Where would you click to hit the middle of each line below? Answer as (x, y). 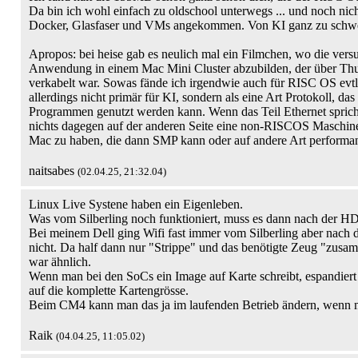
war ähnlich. (60, 262)
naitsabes (53, 171)
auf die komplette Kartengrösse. (109, 290)
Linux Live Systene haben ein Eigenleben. (136, 204)
